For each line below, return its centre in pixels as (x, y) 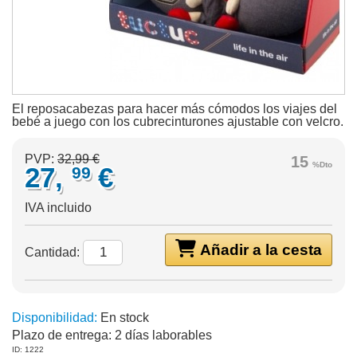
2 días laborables (162, 335)
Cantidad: (54, 252)
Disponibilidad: (55, 318)
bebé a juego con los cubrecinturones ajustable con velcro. (178, 122)
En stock (123, 318)
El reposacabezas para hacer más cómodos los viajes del (175, 109)
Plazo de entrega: (62, 335)
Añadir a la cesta (259, 250)
